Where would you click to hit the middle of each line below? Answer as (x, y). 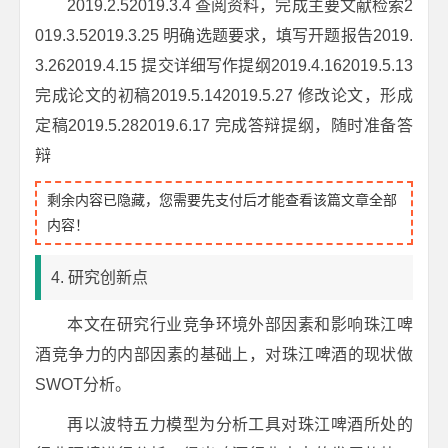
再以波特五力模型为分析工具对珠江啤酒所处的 (240, 424)
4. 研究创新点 (100, 277)
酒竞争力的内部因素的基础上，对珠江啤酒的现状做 (224, 354)
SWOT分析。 (83, 384)
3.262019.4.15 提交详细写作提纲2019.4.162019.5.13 (224, 65)
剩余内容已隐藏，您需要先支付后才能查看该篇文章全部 (222, 200)
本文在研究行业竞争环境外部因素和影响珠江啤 (240, 324)
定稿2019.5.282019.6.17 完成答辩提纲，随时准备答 (224, 125)
